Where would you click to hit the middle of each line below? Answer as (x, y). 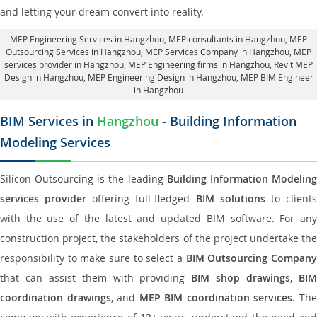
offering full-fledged (141, 198)
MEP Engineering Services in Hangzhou (87, 39)
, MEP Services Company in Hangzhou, (217, 52)
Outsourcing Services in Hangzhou (73, 52)
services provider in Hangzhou (64, 64)
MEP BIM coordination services (216, 298)
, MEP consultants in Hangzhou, (227, 39)
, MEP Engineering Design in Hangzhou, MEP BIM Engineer (198, 77)
